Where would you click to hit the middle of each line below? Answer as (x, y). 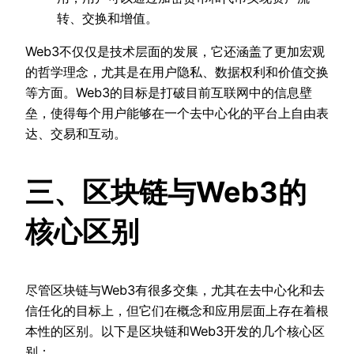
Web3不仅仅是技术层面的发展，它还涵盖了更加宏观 (175, 52)
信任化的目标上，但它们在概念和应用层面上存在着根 (177, 311)
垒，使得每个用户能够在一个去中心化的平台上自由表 (177, 113)
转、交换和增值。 (107, 18)
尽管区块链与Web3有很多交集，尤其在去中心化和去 (175, 290)
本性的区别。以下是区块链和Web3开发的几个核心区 (175, 331)
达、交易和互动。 (76, 134)
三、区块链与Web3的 (166, 192)
